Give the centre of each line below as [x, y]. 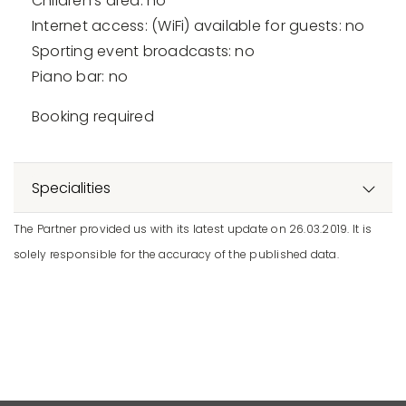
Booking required [93, 117]
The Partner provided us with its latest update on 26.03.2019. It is [193, 229]
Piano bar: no [80, 77]
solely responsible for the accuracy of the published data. [176, 255]
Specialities [71, 188]
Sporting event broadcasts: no [143, 52]
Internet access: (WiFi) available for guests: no [198, 26]
